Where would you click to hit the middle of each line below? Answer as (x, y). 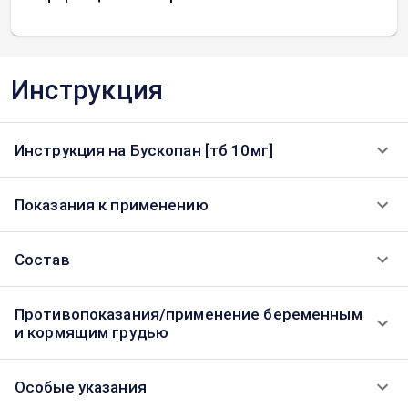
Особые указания (81, 387)
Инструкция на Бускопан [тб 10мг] (144, 150)
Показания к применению (112, 205)
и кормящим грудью (92, 332)
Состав (42, 260)
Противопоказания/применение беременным (189, 314)
